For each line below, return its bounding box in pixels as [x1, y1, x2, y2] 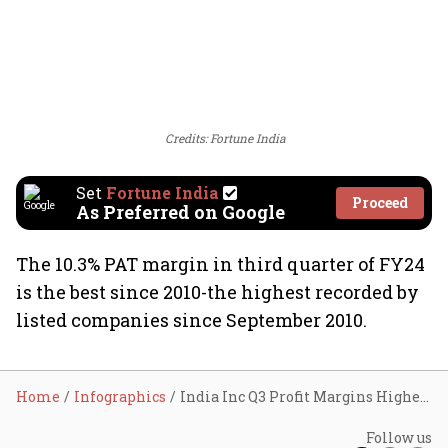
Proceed [352, 193, 408, 212]
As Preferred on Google [76, 200, 285, 224]
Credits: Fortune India [165, 130, 286, 146]
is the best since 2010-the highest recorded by [16, 280, 419, 304]
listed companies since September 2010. [16, 308, 367, 332]
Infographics [74, 387, 166, 406]
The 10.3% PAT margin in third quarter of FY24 [16, 252, 425, 276]
